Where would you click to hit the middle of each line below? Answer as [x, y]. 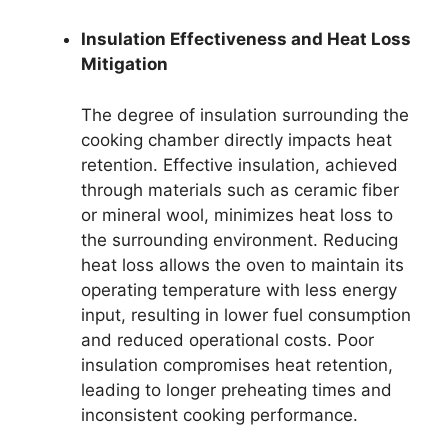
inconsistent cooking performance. [219, 414]
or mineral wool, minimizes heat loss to [237, 214]
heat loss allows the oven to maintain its [242, 264]
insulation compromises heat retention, [237, 364]
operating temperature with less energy [239, 289]
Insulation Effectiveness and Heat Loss [246, 39]
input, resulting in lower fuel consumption [246, 314]
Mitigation [124, 64]
